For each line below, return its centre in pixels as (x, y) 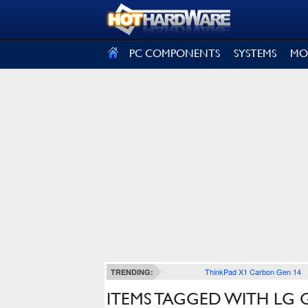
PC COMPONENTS (175, 53)
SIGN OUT (40, 19)
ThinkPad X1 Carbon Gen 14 (253, 272)
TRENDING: (132, 272)
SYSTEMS (255, 53)
